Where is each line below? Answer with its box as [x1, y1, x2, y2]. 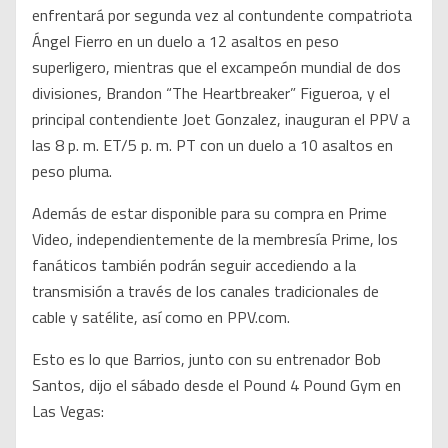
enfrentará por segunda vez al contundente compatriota [32, 3, 412, 28]
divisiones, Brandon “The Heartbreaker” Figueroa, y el [32, 81, 390, 106]
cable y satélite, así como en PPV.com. [32, 305, 290, 330]
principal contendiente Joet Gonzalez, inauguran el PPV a [32, 107, 410, 132]
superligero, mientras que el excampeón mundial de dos [32, 55, 401, 80]
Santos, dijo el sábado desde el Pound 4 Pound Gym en [32, 373, 401, 398]
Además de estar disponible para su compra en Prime [32, 201, 387, 226]
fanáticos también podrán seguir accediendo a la [32, 253, 356, 278]
